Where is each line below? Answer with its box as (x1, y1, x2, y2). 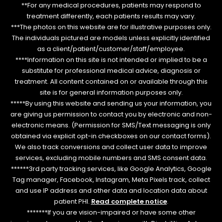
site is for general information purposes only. (39, 88, 183, 98)
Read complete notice (91, 197, 167, 207)
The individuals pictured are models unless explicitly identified (12, 33, 210, 43)
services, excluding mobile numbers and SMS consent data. (15, 153, 207, 163)
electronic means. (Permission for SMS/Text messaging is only (11, 120, 211, 130)
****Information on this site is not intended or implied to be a (15, 55, 207, 65)
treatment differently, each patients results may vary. (26, 11, 196, 21)
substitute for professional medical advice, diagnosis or (21, 66, 201, 76)
